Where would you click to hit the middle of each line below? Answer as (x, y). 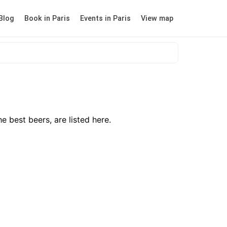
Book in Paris (47, 18)
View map (157, 18)
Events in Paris (105, 18)
